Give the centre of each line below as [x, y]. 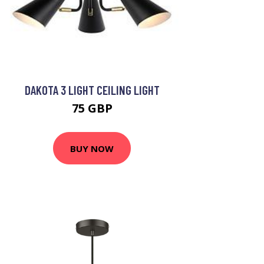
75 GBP [92, 108]
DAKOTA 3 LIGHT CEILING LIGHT [92, 90]
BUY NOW [92, 148]
